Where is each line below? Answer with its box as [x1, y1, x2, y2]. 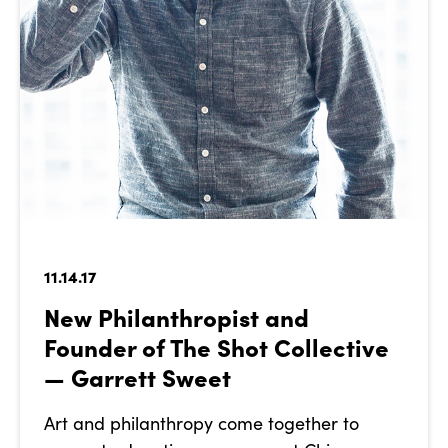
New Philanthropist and [44, 300, 309, 334]
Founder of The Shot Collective [44, 330, 389, 364]
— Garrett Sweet [44, 360, 237, 394]
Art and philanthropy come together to [44, 411, 359, 436]
